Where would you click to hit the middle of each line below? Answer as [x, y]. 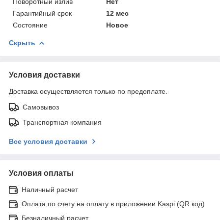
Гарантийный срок [42, 13]
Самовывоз [41, 107]
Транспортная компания [62, 122]
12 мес [118, 13]
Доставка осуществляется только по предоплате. [88, 91]
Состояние [30, 25]
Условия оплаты [41, 173]
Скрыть [22, 42]
